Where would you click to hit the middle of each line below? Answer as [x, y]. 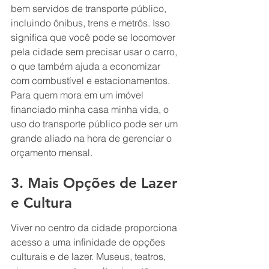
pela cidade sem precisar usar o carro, [95, 51]
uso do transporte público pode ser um [95, 123]
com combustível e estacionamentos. [92, 80]
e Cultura [41, 203]
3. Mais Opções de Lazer [96, 183]
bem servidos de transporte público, [90, 8]
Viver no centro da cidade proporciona [95, 227]
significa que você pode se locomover [94, 37]
